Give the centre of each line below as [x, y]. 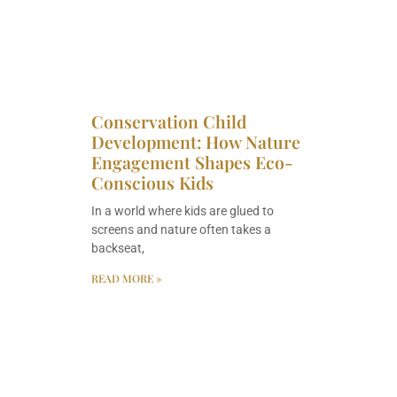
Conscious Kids [152, 182]
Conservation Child [169, 121]
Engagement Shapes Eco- [192, 162]
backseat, [118, 248]
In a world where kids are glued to [183, 210]
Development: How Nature [196, 141]
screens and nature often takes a [181, 229]
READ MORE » [126, 278]
